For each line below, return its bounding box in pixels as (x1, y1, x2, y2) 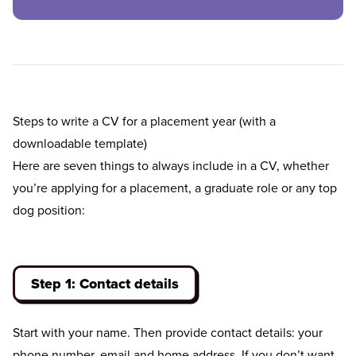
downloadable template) (13, 134, 147, 153)
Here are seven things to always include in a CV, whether (13, 157, 329, 175)
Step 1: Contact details (31, 273, 179, 295)
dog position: (13, 201, 85, 219)
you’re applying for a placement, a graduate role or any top (13, 179, 337, 197)
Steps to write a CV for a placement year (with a (13, 112, 276, 130)
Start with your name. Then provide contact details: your (13, 323, 323, 342)
